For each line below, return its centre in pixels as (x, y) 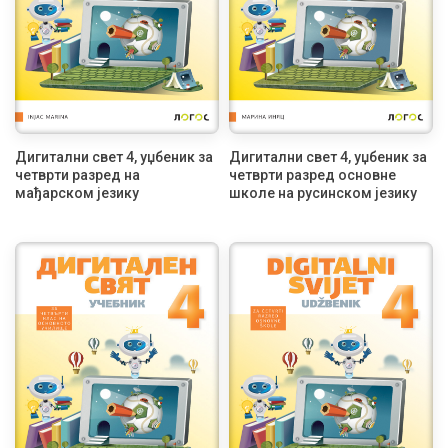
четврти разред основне (312, 175)
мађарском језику (77, 193)
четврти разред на (77, 175)
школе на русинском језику (323, 193)
